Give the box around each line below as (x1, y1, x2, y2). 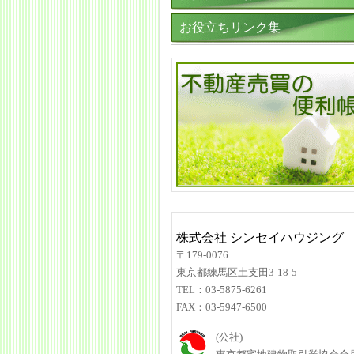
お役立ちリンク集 (179, 21, 281, 34)
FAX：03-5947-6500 (176, 301, 267, 313)
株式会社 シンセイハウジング (176, 231, 344, 244)
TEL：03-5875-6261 (176, 284, 267, 296)
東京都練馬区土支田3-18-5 (176, 266, 297, 278)
